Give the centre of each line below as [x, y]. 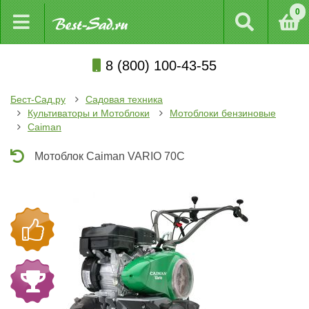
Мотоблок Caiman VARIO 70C [110, 156]
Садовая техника [124, 99]
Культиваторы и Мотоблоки [89, 113]
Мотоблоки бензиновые [223, 113]
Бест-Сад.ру [38, 99]
